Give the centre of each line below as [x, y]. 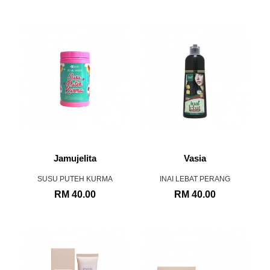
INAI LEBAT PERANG [195, 179]
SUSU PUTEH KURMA [75, 179]
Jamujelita [75, 158]
